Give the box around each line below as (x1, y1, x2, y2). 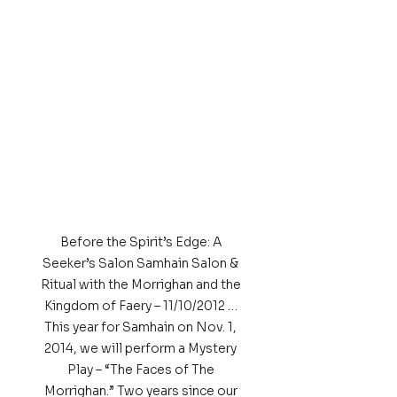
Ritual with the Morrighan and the (40, 276, 244, 292)
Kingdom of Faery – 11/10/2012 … (43, 298, 240, 314)
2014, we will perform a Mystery (44, 340, 239, 356)
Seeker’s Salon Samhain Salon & (43, 255, 241, 271)
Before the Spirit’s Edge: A (59, 234, 224, 250)
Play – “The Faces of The (66, 362, 217, 378)
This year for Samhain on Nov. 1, (44, 319, 239, 335)
